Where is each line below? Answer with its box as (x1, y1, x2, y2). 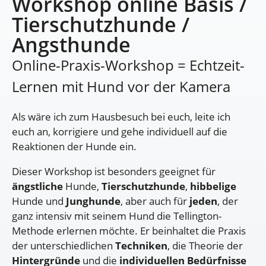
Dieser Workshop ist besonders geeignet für (12, 164, 216, 178)
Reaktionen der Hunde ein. (12, 139, 137, 153)
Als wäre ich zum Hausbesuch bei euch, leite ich (12, 109, 230, 123)
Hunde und (12, 194, 66, 208)
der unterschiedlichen (12, 238, 115, 252)
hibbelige (190, 179, 236, 193)
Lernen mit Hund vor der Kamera (12, 76, 230, 96)
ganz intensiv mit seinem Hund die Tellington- (12, 208, 221, 223)
